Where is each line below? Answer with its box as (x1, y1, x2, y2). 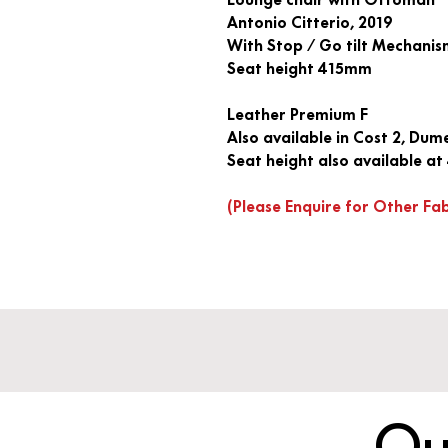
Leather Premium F (227, 104, 368, 124)
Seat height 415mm (227, 58, 372, 78)
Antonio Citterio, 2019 (227, 12, 393, 32)
